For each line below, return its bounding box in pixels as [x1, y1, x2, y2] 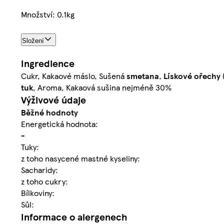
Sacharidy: [21, 164, 58, 176]
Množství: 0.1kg [21, 8, 74, 20]
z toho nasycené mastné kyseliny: [21, 152, 140, 164]
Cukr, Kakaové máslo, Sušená [21, 70, 126, 82]
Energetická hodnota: [21, 118, 98, 130]
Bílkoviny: [21, 187, 54, 199]
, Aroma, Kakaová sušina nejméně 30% [33, 81, 171, 93]
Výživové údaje [21, 93, 86, 107]
